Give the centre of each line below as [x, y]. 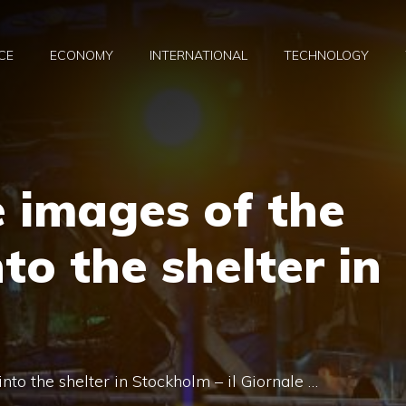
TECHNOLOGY [326, 56]
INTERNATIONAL [198, 56]
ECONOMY [82, 56]
